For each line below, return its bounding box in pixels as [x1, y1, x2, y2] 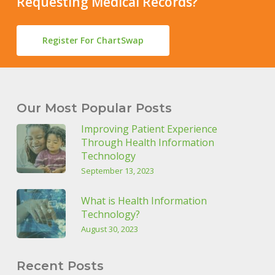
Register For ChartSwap [42, 34, 144, 47]
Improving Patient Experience [80, 122, 217, 136]
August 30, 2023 [80, 223, 138, 235]
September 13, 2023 [80, 165, 154, 177]
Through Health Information [80, 136, 214, 150]
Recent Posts [16, 258, 104, 274]
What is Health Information [80, 194, 207, 208]
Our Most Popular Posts [16, 101, 172, 116]
